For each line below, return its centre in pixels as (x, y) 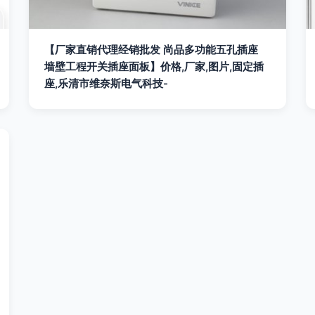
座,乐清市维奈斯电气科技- (107, 83)
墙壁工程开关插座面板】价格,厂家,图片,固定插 (154, 66)
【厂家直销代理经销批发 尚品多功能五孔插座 (152, 50)
